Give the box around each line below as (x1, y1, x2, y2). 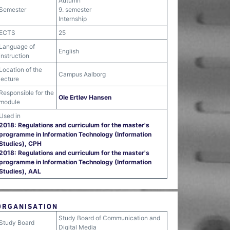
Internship (59, 15, 87, 23)
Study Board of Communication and (59, 214, 160, 222)
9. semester (59, 6, 91, 13)
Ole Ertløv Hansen (59, 93, 111, 101)
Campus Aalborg (59, 70, 106, 78)
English (59, 47, 79, 55)
